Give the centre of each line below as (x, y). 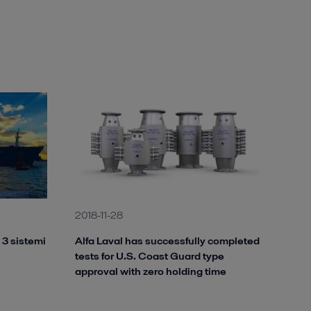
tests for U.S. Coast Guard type (150, 256)
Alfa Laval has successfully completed (167, 241)
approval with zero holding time (151, 271)
